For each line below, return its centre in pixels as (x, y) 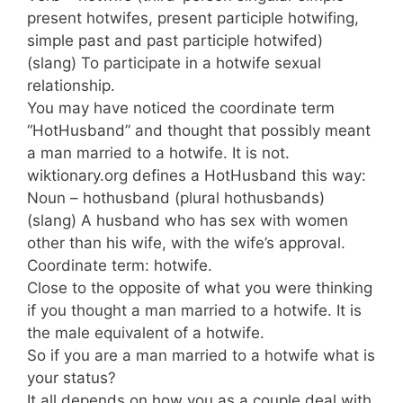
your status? (72, 378)
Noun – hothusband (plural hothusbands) (176, 198)
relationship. (71, 85)
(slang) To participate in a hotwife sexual (174, 63)
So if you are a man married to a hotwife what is (201, 355)
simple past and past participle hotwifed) (175, 40)
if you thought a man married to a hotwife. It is (194, 310)
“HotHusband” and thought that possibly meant (199, 130)
